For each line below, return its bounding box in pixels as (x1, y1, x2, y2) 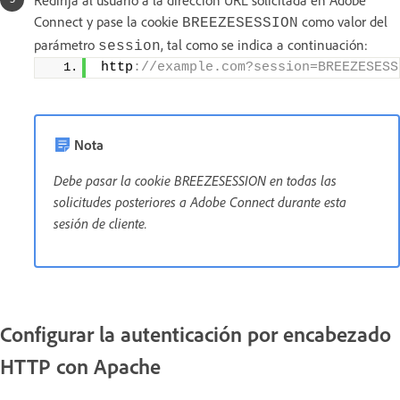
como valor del (298, 12, 387, 31)
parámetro (34, 36, 98, 54)
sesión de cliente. (54, 214, 147, 233)
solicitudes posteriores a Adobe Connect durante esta (54, 193, 346, 212)
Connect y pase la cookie (34, 12, 182, 31)
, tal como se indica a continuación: (161, 36, 368, 54)
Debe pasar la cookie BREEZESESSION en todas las (54, 171, 337, 190)
